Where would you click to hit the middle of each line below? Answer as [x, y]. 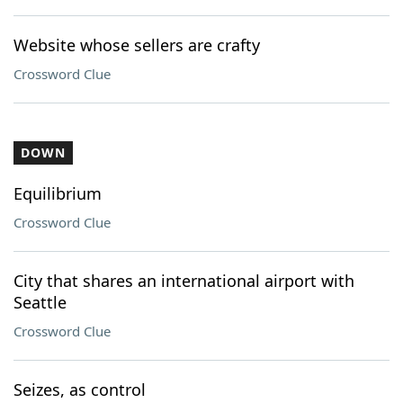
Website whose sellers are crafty [137, 45]
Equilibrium [58, 193]
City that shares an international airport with [184, 281]
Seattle [40, 302]
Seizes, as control [80, 390]
